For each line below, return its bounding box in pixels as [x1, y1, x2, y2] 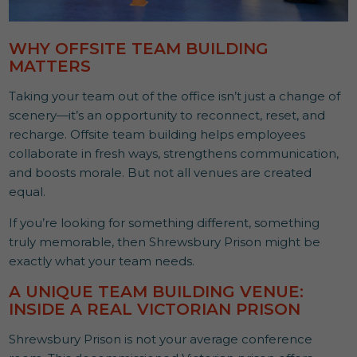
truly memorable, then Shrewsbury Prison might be [9, 233, 321, 249]
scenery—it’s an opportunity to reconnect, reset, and [9, 107, 326, 123]
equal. [9, 183, 46, 199]
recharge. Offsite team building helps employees [9, 126, 306, 142]
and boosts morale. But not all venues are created [9, 164, 312, 180]
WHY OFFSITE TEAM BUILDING [9, 38, 269, 58]
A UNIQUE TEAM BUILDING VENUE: [9, 281, 304, 301]
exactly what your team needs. [9, 253, 195, 269]
